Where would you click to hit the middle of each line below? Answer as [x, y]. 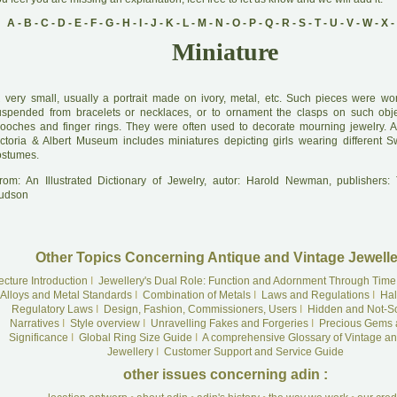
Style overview [105, 323]
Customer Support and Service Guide [253, 352]
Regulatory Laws [52, 309]
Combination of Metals [197, 295]
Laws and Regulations [315, 295]
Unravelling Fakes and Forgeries [229, 323]
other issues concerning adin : [225, 374]
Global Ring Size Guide [135, 338]
